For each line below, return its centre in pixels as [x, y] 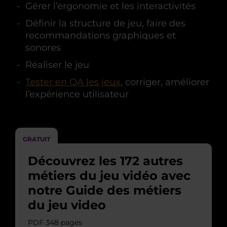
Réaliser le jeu [57, 65]
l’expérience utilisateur [77, 94]
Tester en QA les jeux [73, 82]
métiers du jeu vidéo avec [109, 176]
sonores [43, 48]
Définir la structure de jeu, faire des [105, 23]
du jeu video [67, 205]
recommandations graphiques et [101, 35]
